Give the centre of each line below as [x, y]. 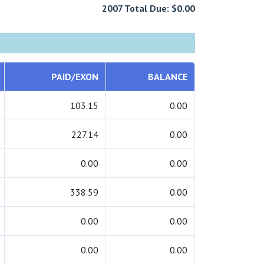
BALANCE [168, 77]
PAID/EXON [75, 77]
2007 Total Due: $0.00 [148, 9]
